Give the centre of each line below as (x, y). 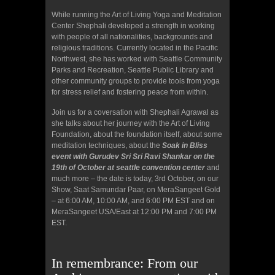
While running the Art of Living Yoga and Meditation (137, 14)
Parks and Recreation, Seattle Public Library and (133, 70)
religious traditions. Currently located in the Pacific (135, 48)
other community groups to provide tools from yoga (136, 81)
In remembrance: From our (125, 263)
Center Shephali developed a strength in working (133, 25)
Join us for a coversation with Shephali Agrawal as (135, 112)
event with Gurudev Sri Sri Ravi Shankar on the (133, 156)
